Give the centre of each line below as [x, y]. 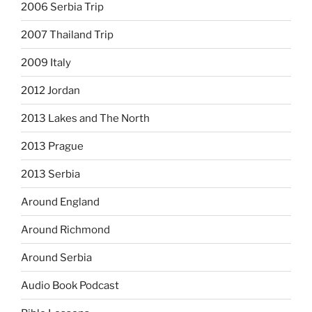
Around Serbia [56, 257]
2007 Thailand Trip [67, 34]
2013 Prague [52, 146]
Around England [60, 202]
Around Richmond [65, 229]
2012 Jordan [50, 90]
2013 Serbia [50, 174]
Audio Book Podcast [70, 285]
